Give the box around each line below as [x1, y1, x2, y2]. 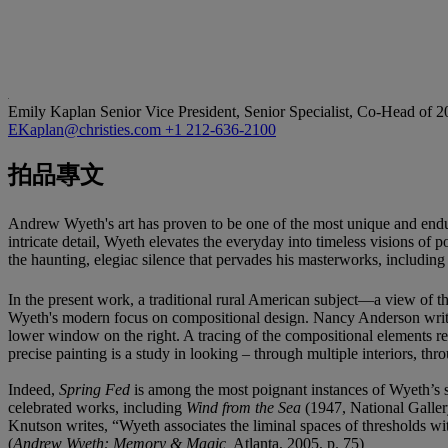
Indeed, [8, 381, 59, 399]
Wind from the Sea [186, 399, 301, 417]
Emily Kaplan [8, 102, 100, 120]
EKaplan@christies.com [8, 120, 165, 138]
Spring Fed [59, 381, 134, 399]
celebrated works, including [8, 399, 186, 417]
